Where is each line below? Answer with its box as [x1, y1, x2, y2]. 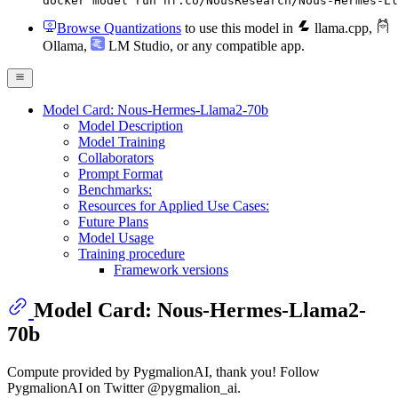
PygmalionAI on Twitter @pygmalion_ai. [7, 380, 241, 396]
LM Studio [105, 37, 170, 53]
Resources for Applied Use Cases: [78, 198, 269, 214]
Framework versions [114, 262, 228, 278]
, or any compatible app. [170, 37, 305, 53]
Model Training [78, 134, 165, 150]
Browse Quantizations [57, 20, 181, 36]
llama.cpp [311, 20, 369, 36]
